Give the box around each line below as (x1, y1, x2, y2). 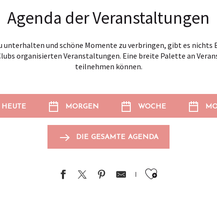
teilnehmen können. (75, 62, 142, 71)
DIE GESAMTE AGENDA (76, 134, 158, 141)
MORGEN (65, 103, 99, 110)
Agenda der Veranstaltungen (7, 7, 210, 29)
